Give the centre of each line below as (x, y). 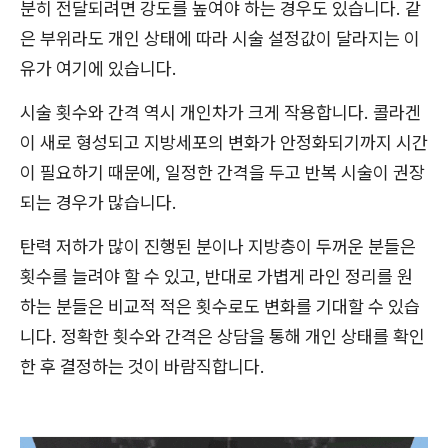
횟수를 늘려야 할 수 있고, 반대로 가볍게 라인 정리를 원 (216, 277)
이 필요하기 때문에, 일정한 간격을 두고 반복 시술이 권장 (222, 173)
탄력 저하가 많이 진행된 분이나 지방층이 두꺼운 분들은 (218, 247)
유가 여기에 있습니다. (98, 69)
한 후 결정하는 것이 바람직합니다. (142, 367)
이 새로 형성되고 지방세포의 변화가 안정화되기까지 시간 (224, 143)
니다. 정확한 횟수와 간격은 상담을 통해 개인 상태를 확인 (222, 337)
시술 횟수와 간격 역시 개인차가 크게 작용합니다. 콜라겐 (220, 113)
